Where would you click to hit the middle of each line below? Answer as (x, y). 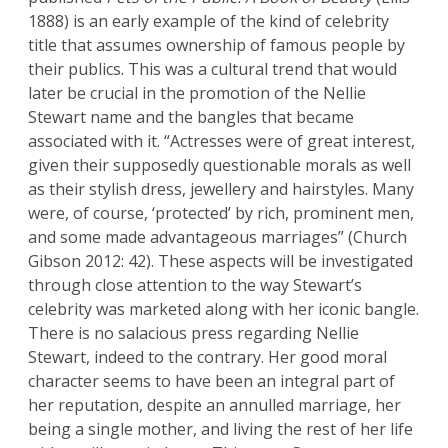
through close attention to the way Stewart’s (195, 285)
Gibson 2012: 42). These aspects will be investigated (220, 261)
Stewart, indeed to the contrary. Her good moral (207, 357)
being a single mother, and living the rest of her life (220, 429)
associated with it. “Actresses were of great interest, (221, 141)
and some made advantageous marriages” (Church (217, 237)
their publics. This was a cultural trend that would (212, 69)
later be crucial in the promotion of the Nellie (197, 93)
